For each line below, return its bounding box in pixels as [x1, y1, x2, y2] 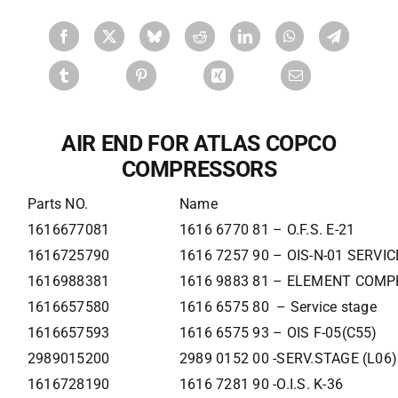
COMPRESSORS [121, 156, 277, 183]
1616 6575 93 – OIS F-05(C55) [179, 324, 378, 342]
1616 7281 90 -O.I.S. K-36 [179, 376, 343, 394]
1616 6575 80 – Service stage [179, 298, 377, 316]
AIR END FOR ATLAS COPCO [61, 131, 337, 157]
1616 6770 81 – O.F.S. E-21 [179, 221, 355, 239]
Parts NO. [27, 195, 89, 213]
